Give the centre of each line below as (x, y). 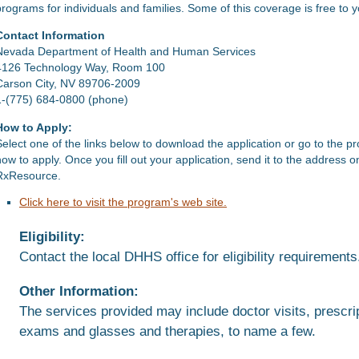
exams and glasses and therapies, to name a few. (167, 331)
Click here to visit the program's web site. (123, 202)
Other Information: (79, 290)
